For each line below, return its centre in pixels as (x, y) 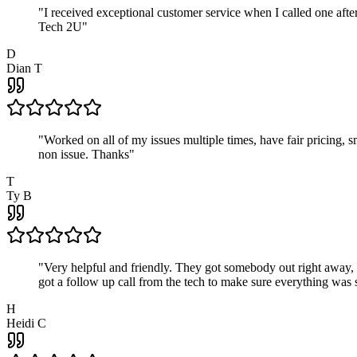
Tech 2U (60, 27)
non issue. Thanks (84, 155)
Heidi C (26, 324)
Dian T (24, 69)
